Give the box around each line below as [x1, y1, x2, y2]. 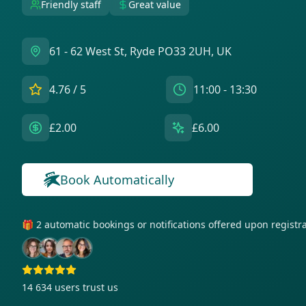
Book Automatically [60, 171, 174, 188]
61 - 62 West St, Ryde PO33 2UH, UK [49, 44, 232, 59]
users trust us [55, 281, 118, 294]
